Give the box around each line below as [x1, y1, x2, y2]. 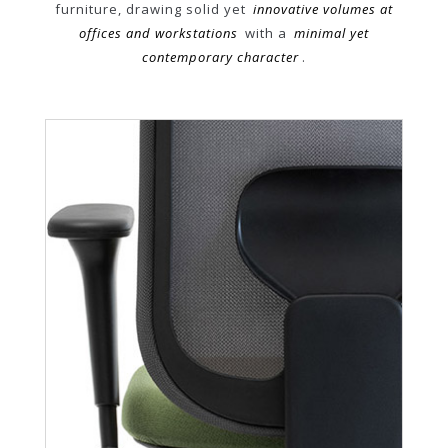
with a [241, 23, 291, 42]
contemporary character [142, 47, 300, 66]
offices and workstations [79, 23, 239, 42]
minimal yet [293, 23, 369, 42]
